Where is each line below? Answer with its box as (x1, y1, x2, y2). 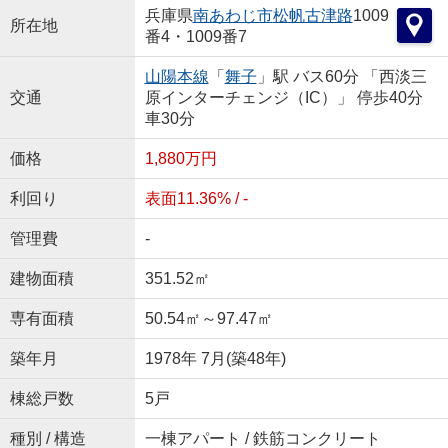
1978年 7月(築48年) (144, 349, 286, 367)
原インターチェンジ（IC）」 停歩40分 (144, 88, 423, 106)
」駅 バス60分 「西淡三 (256, 67, 427, 85)
